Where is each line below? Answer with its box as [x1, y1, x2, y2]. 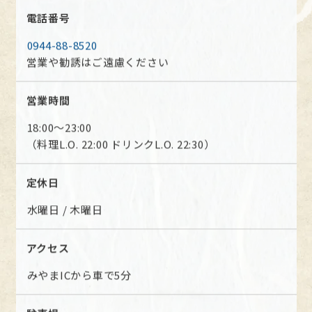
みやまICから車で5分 [26, 267, 132, 282]
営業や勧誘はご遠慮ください [26, 54, 169, 69]
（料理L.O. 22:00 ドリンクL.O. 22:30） [26, 136, 215, 151]
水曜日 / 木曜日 [26, 202, 103, 217]
